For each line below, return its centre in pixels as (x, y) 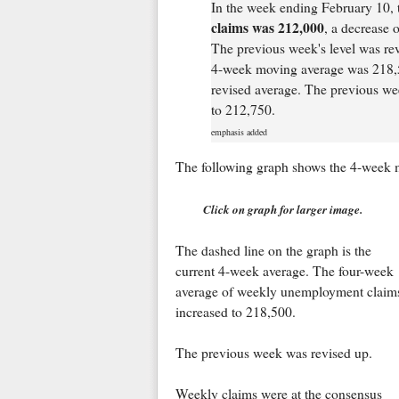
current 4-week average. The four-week (284, 270)
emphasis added (239, 131)
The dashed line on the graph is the (273, 250)
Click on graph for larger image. (282, 209)
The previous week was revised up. (273, 352)
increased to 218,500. (235, 311)
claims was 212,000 (267, 27)
